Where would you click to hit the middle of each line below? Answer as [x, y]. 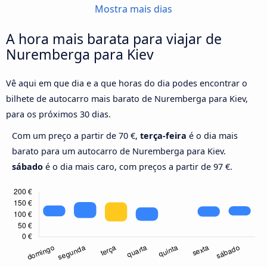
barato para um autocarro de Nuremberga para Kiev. [119, 151]
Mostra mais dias [133, 9]
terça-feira [163, 136]
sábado [27, 167]
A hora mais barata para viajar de [114, 39]
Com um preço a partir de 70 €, [76, 136]
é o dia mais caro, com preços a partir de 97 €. [138, 167]
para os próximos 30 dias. [58, 114]
